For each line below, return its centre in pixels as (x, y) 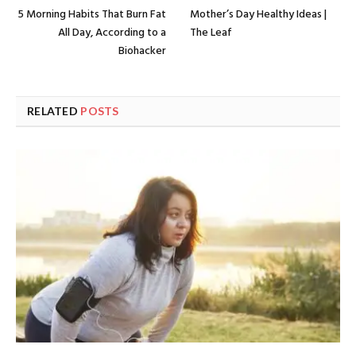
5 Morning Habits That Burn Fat (92, 15)
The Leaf (211, 33)
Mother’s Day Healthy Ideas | (258, 15)
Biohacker (142, 52)
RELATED (54, 111)
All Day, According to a (112, 33)
